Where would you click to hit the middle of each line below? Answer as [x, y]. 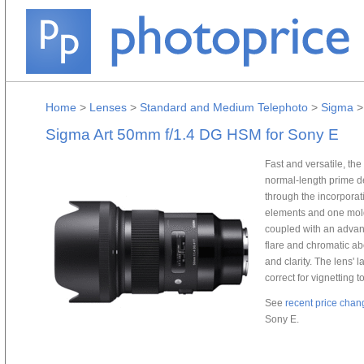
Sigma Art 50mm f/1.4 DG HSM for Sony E [192, 134]
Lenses [108, 107]
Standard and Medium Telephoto [224, 107]
